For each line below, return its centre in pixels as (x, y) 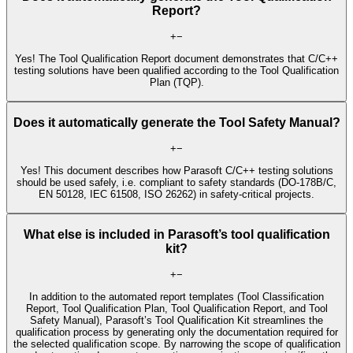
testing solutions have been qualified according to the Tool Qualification (176, 71)
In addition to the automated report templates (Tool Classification (176, 297)
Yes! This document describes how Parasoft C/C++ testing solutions (176, 171)
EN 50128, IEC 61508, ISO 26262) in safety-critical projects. (176, 195)
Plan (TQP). (176, 83)
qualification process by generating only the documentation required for (176, 333)
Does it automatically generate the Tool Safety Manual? (176, 123)
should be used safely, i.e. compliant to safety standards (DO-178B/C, (176, 183)
